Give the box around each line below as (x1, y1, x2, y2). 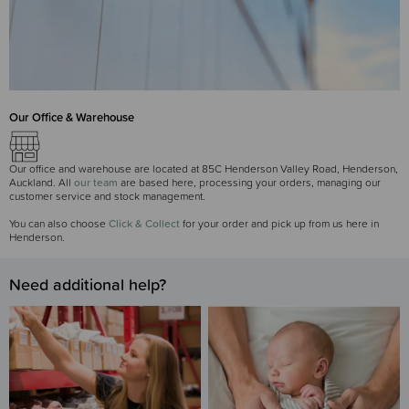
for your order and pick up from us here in (180, 215, 379, 232)
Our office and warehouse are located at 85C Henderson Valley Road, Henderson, (9, 160, 398, 177)
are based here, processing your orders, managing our (118, 173, 381, 191)
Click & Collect (109, 215, 180, 232)
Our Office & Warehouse (9, 108, 134, 126)
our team (74, 173, 118, 191)
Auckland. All (9, 173, 74, 191)
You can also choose (9, 215, 109, 232)
